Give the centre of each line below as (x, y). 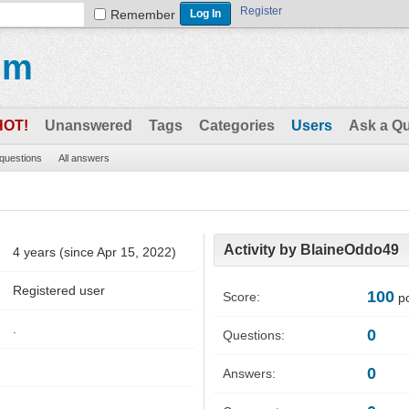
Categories (237, 126)
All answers (84, 158)
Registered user (59, 290)
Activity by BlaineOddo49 (311, 250)
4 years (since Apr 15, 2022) (94, 252)
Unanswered (89, 126)
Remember (143, 15)
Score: (241, 297)
